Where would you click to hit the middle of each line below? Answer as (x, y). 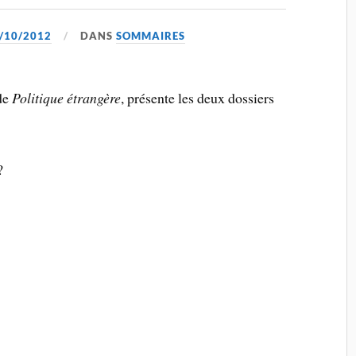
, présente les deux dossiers (198, 97)
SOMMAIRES (151, 35)
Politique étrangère (67, 97)
